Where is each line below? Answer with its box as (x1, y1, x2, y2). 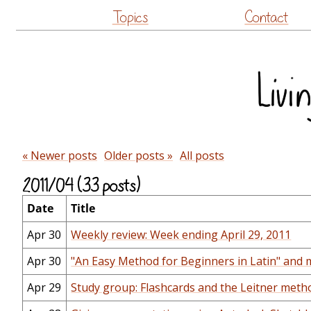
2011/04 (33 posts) (22, 178, 140, 196)
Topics (112, 10, 149, 25)
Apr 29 (27, 280, 62, 296)
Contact (244, 10, 289, 25)
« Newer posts (22, 147, 97, 163)
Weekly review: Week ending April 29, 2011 (71, 227, 292, 243)
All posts (180, 147, 224, 163)
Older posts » (104, 147, 173, 163)
